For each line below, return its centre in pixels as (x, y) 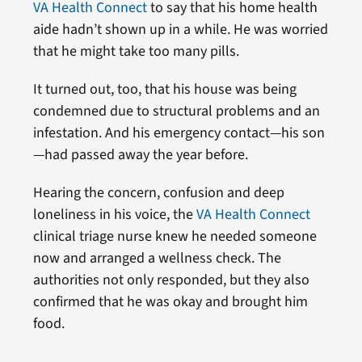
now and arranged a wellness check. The (157, 258)
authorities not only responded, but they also (171, 280)
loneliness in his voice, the (114, 215)
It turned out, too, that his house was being (164, 89)
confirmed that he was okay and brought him (170, 302)
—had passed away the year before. (140, 155)
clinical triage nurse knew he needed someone (175, 236)
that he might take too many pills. (136, 51)
